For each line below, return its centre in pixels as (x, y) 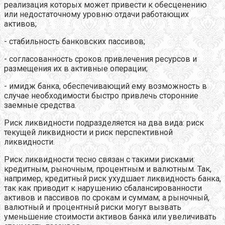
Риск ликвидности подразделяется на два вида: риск (104, 123)
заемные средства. (40, 105)
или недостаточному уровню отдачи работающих (96, 14)
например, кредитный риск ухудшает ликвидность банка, (113, 178)
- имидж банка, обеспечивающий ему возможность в (105, 86)
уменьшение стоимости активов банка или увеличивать (110, 216)
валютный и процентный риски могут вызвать (93, 207)
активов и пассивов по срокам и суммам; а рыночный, (107, 197)
